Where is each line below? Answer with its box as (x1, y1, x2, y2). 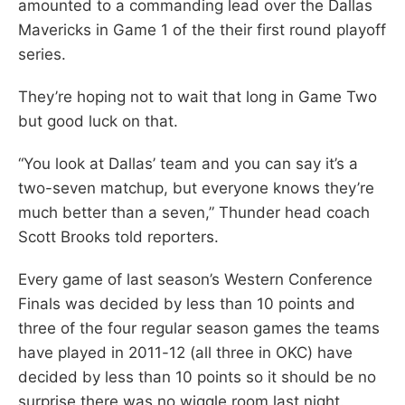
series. (18, 44, 66, 63)
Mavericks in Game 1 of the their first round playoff (18, 20, 386, 39)
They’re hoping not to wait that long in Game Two (18, 87, 377, 106)
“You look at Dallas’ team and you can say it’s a (18, 154, 358, 173)
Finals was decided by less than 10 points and (18, 294, 355, 313)
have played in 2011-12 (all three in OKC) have (18, 343, 353, 362)
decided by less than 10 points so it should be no (18, 367, 376, 386)
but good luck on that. (18, 111, 178, 130)
